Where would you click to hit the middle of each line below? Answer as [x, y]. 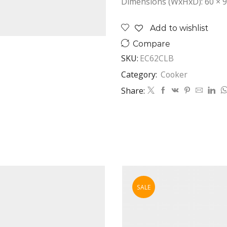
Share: [133, 90]
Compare [152, 44]
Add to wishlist [179, 28]
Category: [140, 74]
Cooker [174, 74]
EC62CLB [157, 58]
